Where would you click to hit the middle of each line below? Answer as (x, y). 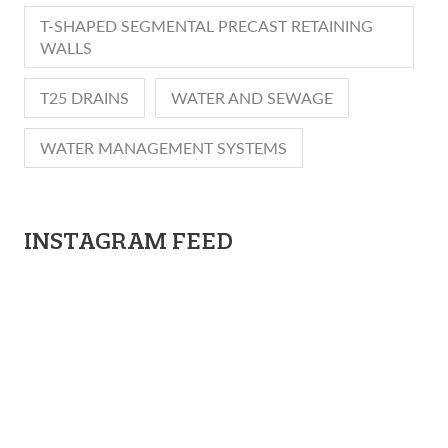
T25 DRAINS (84, 98)
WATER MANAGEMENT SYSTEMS (163, 148)
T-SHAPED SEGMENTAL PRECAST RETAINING (206, 26)
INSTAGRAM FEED (128, 241)
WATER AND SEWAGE (252, 98)
